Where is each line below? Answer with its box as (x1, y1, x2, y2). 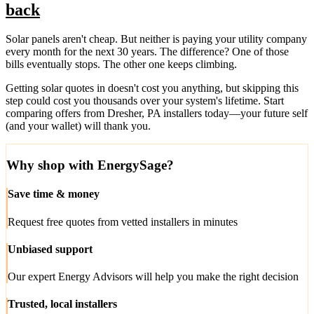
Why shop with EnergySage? (6, 158, 174, 173)
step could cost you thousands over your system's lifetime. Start (6, 95, 284, 107)
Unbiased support (8, 243, 93, 255)
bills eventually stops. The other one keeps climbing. (6, 58, 237, 71)
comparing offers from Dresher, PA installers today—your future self (6, 107, 308, 120)
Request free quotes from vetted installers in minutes (8, 215, 238, 228)
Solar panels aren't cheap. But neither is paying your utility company (6, 33, 307, 46)
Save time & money (8, 188, 100, 200)
